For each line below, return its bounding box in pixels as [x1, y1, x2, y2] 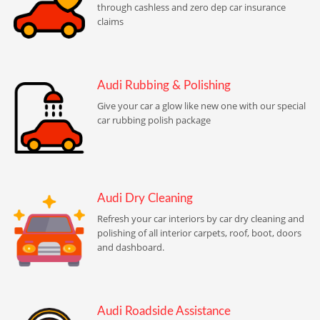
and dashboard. [96, 241, 164, 254]
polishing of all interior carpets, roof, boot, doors [96, 226, 301, 240]
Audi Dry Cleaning [96, 193, 193, 205]
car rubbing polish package [96, 114, 211, 127]
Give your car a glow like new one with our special [96, 99, 306, 113]
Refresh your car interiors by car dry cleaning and [96, 212, 304, 226]
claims [96, 15, 124, 29]
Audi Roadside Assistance [96, 306, 231, 318]
